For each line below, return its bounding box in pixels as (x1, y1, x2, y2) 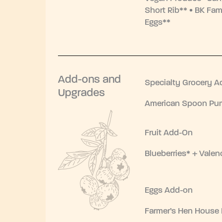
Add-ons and (58, 74, 121, 86)
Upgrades (58, 87, 105, 99)
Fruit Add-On (145, 128, 193, 137)
